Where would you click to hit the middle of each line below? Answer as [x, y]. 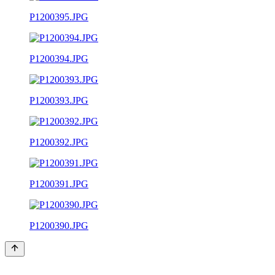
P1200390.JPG [59, 225]
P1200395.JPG [59, 17]
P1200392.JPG [59, 142]
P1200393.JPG [59, 100]
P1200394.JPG [59, 58]
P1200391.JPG [59, 184]
